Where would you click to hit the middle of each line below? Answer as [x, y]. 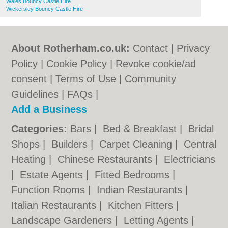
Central [200, 144]
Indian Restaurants [141, 190]
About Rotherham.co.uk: [71, 48]
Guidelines [35, 94]
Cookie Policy [77, 64]
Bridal [201, 129]
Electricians [190, 159]
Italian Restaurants [55, 205]
